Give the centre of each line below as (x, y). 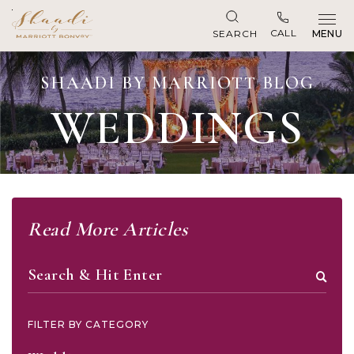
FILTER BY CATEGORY (88, 324)
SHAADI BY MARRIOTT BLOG (177, 83)
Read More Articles (108, 229)
